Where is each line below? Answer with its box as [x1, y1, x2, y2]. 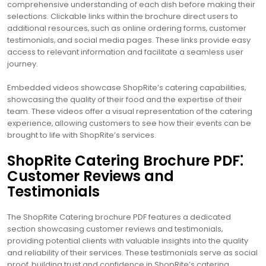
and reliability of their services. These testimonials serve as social [7, 246, 258, 258]
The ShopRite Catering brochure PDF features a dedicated [7, 211, 231, 223]
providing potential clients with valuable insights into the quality [7, 235, 248, 246]
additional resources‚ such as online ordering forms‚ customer [7, 22, 246, 34]
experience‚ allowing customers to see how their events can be [7, 117, 251, 129]
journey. [7, 58, 38, 69]
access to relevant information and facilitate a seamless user [7, 46, 243, 58]
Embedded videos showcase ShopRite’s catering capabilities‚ [7, 81, 246, 93]
